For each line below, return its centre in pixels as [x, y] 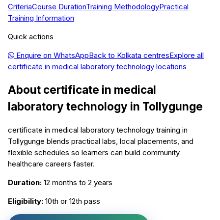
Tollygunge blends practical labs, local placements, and [101, 141]
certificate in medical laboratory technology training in [98, 130]
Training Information [41, 18]
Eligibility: [26, 201]
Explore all [187, 55]
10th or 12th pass [73, 201]
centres [155, 55]
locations [170, 67]
